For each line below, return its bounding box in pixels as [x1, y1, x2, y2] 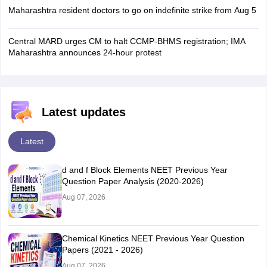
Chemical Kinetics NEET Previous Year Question [61, 234, 244, 243]
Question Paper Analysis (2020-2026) [61, 176, 204, 186]
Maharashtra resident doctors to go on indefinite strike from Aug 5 [8, 5, 256, 15]
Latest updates [41, 105, 126, 119]
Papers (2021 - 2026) [61, 245, 143, 254]
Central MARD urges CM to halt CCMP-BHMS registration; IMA [8, 36, 246, 46]
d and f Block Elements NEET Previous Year [61, 165, 228, 175]
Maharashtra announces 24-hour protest [8, 48, 162, 57]
